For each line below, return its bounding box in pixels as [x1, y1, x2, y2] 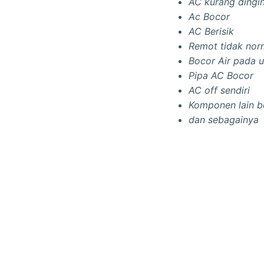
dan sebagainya [189, 114, 259, 126]
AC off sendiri [189, 84, 250, 97]
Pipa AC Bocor [189, 70, 253, 82]
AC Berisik [189, 25, 234, 38]
